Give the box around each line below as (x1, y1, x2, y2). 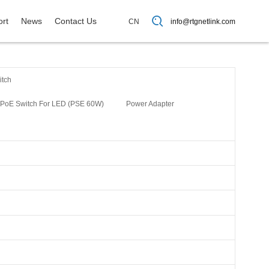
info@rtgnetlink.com (171, 17, 235, 26)
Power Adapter (125, 100, 174, 109)
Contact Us (55, 16, 97, 26)
